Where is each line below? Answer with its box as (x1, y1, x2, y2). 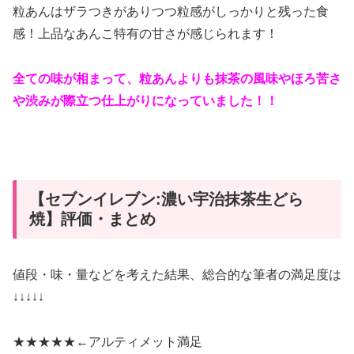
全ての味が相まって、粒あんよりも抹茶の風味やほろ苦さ (13, 72, 341, 86)
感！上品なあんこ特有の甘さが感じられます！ (13, 27, 278, 41)
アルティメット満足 (88, 334, 202, 348)
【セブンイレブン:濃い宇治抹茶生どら (29, 190, 303, 208)
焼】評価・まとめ (29, 209, 156, 228)
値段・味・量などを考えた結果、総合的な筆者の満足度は (13, 268, 341, 282)
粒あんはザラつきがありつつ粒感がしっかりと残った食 (13, 5, 329, 19)
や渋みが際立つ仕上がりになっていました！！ (13, 94, 278, 108)
